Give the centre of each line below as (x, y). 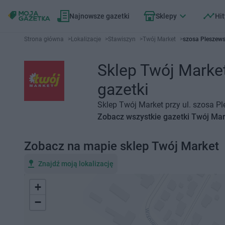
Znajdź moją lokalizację (76, 164)
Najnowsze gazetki (99, 16)
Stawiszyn (122, 39)
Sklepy (166, 16)
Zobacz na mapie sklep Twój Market (122, 146)
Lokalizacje (86, 39)
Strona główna (44, 39)
